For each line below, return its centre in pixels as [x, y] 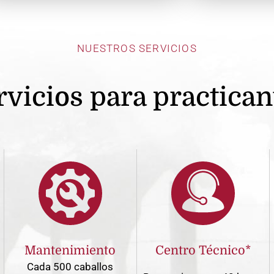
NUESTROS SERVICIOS [137, 49]
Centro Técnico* [203, 251]
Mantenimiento [70, 251]
